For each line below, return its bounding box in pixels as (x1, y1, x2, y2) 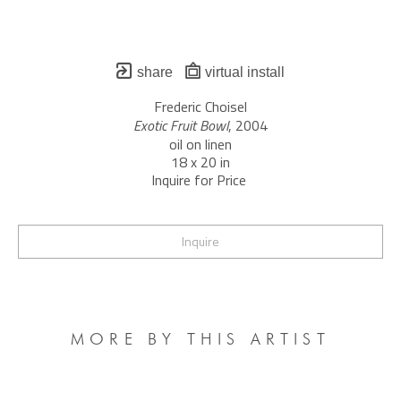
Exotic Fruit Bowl (133, 115, 228, 136)
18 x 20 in (171, 151, 230, 173)
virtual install (200, 64, 285, 80)
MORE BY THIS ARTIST (71, 329, 330, 348)
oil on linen (169, 133, 232, 155)
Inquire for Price (151, 169, 250, 191)
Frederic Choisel (154, 96, 247, 117)
